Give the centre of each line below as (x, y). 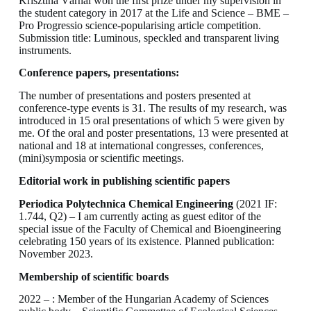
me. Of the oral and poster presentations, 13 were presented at (153, 133)
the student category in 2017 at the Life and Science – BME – (153, 12)
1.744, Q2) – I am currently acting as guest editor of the (140, 216)
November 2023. (56, 253)
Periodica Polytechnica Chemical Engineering (126, 203)
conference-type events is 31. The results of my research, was (152, 108)
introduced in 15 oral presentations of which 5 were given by (151, 121)
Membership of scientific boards (93, 276)
